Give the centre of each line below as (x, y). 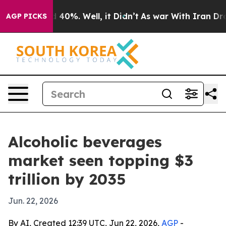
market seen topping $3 (101, 160)
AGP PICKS (26, 16)
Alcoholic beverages (85, 142)
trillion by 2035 (67, 179)
